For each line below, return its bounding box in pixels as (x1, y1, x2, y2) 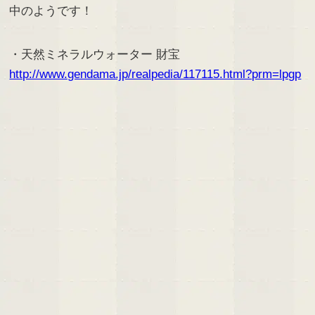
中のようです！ (9, 4, 94, 18)
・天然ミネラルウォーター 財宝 (9, 47, 181, 61)
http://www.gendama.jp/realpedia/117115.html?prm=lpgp (9, 67, 302, 81)
